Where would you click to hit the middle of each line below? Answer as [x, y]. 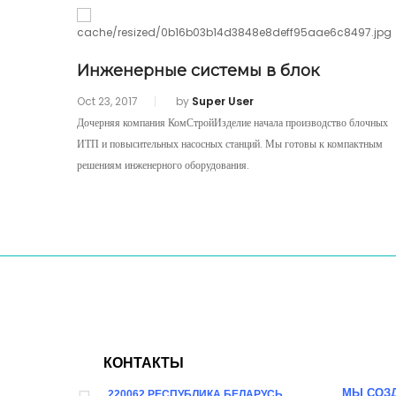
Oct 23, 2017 [107, 101]
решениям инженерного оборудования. [163, 164]
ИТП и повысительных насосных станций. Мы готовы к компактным [230, 143]
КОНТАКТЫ [144, 362]
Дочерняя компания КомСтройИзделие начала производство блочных [232, 122]
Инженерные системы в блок [198, 70]
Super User [221, 101]
